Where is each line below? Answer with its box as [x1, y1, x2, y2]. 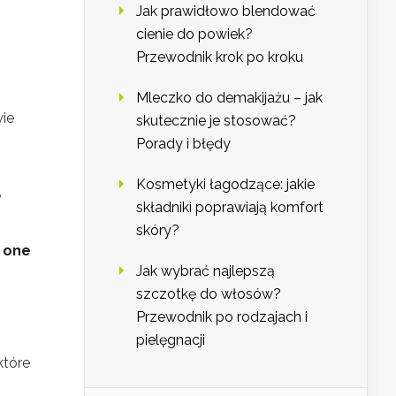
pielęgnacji [136, 331, 205, 349]
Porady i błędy [136, 135, 231, 153]
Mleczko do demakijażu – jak [136, 89, 323, 107]
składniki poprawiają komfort [136, 199, 324, 217]
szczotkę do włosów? [136, 286, 281, 303]
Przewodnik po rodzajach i [136, 308, 308, 326]
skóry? [136, 222, 179, 240]
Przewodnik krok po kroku [136, 49, 303, 66]
